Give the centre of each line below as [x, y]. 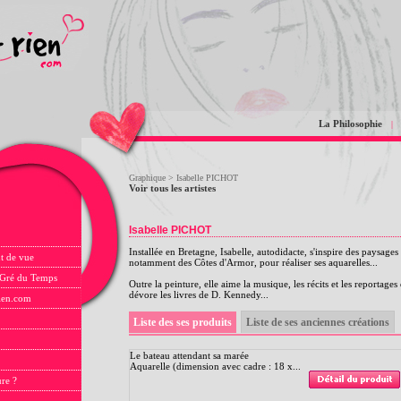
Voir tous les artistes [172, 188]
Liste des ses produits [183, 322]
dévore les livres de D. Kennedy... [199, 294]
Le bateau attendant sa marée [189, 355]
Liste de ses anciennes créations [318, 322]
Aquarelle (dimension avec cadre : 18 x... [215, 366]
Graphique [147, 178]
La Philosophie [350, 124]
